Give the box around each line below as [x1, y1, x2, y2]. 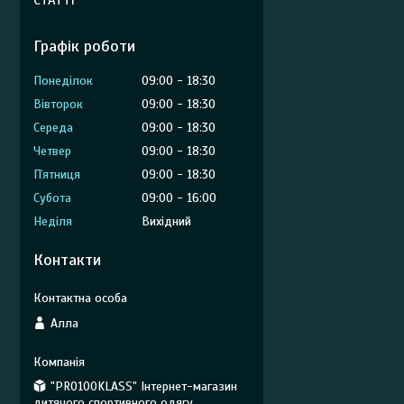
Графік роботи [33, 36, 135, 56]
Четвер [33, 143, 71, 159]
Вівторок [33, 96, 83, 112]
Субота [33, 190, 71, 206]
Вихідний [142, 214, 191, 229]
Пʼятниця [33, 167, 80, 182]
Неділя [33, 214, 72, 229]
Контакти [33, 250, 101, 270]
